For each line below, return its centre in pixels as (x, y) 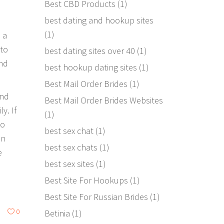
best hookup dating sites (90, 67)
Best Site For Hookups (86, 180)
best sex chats (71, 147)
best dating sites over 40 (89, 50)
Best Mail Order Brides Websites (103, 100)
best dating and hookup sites (99, 20)
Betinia (57, 213)
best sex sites (69, 163)
